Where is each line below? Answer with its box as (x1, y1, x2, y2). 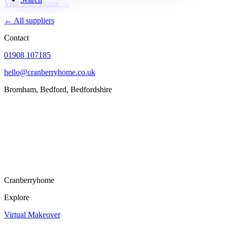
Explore (4, 193, 29, 202)
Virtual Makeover (4, 210, 60, 219)
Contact (4, 33, 29, 42)
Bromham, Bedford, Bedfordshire (4, 85, 112, 94)
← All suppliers (4, 16, 54, 25)
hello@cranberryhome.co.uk (4, 67, 95, 77)
